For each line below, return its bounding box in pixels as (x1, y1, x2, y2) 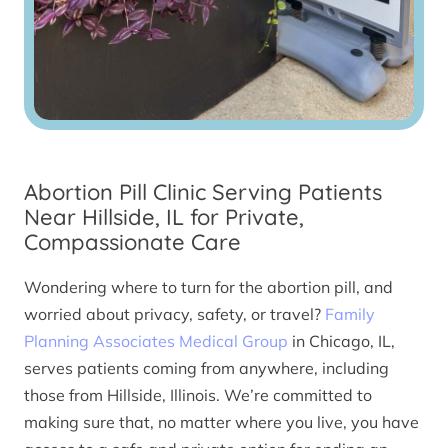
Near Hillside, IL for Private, (24, 203, 304, 232)
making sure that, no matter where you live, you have (24, 411, 419, 432)
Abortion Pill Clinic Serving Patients (24, 178, 382, 207)
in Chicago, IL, (288, 330, 395, 351)
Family (325, 303, 375, 324)
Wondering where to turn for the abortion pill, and (24, 276, 393, 297)
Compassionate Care (24, 228, 241, 257)
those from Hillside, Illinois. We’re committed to (24, 384, 372, 405)
